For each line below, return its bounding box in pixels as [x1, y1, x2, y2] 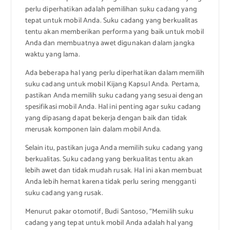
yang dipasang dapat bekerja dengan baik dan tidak [25, 112, 187, 125]
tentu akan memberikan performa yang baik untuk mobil [25, 26, 204, 39]
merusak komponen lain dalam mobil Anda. [25, 124, 161, 136]
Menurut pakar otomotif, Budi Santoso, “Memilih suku [25, 206, 194, 218]
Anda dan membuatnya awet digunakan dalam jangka [25, 37, 195, 50]
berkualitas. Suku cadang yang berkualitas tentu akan [25, 154, 193, 166]
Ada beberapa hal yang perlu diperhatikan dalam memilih [25, 67, 205, 80]
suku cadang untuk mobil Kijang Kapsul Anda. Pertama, [25, 79, 200, 91]
